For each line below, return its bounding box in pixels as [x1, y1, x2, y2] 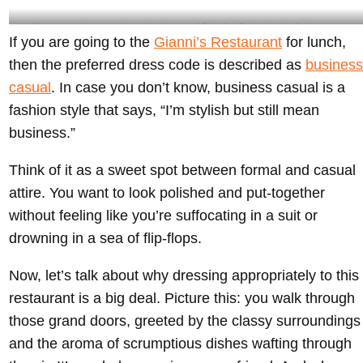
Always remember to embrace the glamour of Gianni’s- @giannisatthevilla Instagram [32, 23, 344, 32]
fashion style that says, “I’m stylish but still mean [9, 102, 319, 119]
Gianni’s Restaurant [154, 34, 282, 51]
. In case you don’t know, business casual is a [51, 79, 345, 96]
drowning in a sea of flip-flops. [9, 230, 202, 247]
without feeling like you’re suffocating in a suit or [9, 207, 318, 224]
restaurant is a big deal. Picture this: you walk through [9, 290, 355, 307]
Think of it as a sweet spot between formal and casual [9, 162, 356, 179]
